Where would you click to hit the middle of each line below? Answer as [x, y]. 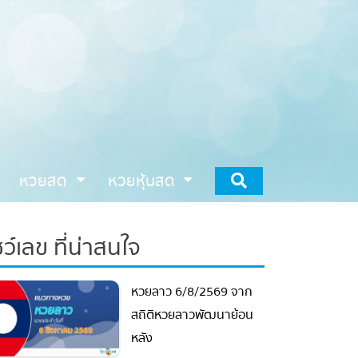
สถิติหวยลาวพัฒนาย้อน [186, 315]
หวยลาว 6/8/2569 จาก [185, 292]
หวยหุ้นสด [137, 181]
